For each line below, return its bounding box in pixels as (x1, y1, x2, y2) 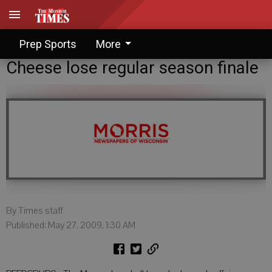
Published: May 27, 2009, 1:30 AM (6, 219, 135, 231)
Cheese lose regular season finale (6, 58, 259, 78)
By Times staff (6, 205, 63, 217)
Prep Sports (19, 37, 76, 50)
